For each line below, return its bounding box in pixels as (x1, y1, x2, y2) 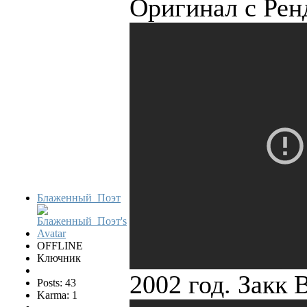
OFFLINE (37, 240, 83, 252)
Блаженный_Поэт (37, 192, 121, 204)
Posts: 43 (37, 277, 76, 289)
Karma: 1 (37, 289, 77, 302)
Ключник (37, 252, 81, 265)
